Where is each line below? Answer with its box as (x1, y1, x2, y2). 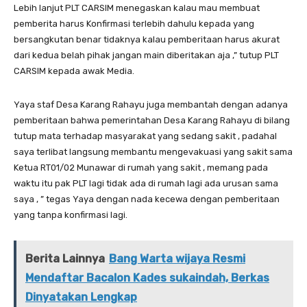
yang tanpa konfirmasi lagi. (14, 209, 127, 220)
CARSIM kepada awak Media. (14, 65, 134, 76)
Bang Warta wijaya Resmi (109, 251, 245, 265)
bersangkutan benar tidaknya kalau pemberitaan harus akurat (14, 34, 280, 45)
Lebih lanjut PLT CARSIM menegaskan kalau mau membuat (14, 2, 260, 13)
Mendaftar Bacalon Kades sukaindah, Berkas (25, 271, 269, 284)
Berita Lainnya (25, 251, 105, 265)
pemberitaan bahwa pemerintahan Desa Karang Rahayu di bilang (14, 114, 290, 125)
